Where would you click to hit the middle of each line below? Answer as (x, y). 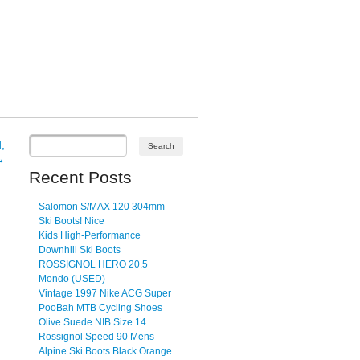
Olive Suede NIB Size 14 (92, 322)
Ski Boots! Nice (72, 221)
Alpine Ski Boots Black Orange (105, 351)
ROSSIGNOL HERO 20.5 (93, 264)
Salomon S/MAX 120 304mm (102, 206)
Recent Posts (80, 178)
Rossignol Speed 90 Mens (96, 336)
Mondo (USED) (72, 278)
